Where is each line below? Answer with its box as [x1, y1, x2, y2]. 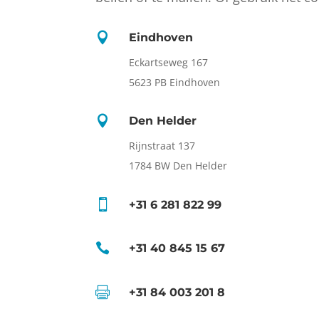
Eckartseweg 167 [129, 55, 209, 69]
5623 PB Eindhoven [129, 75, 221, 89]
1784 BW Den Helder [129, 159, 228, 173]
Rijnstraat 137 [129, 139, 196, 153]
